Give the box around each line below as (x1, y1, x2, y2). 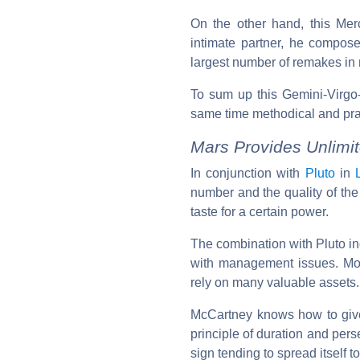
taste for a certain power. (190, 204, 329, 219)
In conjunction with (190, 166, 305, 180)
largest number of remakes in (190, 55, 358, 69)
